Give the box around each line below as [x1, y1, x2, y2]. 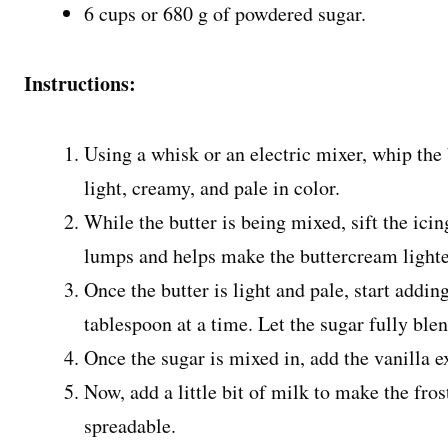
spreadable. [84, 412, 176, 439]
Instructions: [24, 69, 136, 98]
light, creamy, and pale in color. [84, 174, 340, 201]
